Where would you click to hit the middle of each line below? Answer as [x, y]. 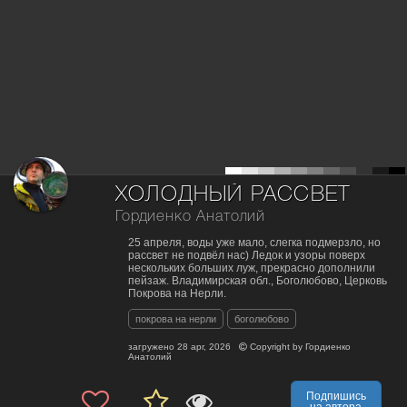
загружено [153, 347]
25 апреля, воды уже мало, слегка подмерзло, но [254, 243]
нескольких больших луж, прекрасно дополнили [252, 268]
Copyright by [276, 347]
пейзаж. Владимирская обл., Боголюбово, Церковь [258, 281]
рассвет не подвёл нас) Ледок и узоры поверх [247, 256]
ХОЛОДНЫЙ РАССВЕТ [233, 195]
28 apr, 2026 [204, 347]
